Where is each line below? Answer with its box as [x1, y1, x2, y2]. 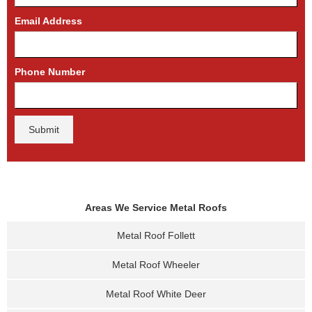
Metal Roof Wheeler [112, 259, 200, 270]
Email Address [15, 15, 82, 26]
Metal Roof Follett [117, 230, 195, 241]
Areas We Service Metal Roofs [85, 202, 227, 213]
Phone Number [15, 66, 85, 77]
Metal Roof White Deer [106, 288, 206, 299]
